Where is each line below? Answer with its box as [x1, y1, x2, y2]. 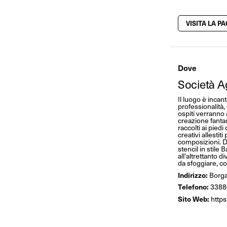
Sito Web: [177, 193, 209, 204]
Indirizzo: [177, 169, 208, 180]
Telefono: [177, 181, 209, 192]
